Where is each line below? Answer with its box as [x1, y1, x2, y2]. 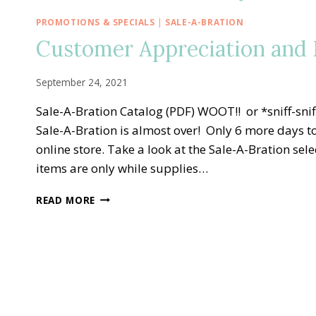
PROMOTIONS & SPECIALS [36, 16, 155, 28]
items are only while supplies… [36, 159, 208, 176]
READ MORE [36, 193, 96, 207]
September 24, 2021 [36, 75, 128, 89]
